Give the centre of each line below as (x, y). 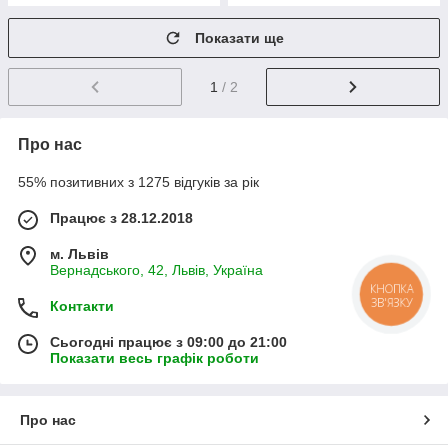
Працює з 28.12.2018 (121, 217)
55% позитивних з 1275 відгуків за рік (138, 181)
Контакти (82, 305)
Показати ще (239, 38)
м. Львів (79, 253)
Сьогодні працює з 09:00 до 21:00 (168, 341)
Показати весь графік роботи (154, 357)
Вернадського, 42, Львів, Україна (156, 269)
